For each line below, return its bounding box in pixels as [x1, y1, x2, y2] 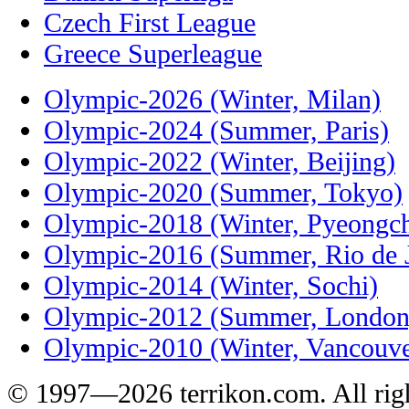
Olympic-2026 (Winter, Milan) [44, 84, 381, 115]
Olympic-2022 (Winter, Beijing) [44, 146, 395, 177]
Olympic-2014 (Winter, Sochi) [44, 270, 378, 301]
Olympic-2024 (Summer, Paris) [44, 115, 389, 146]
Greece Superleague [44, 38, 262, 69]
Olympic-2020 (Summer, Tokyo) [44, 177, 403, 208]
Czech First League [44, 7, 256, 38]
